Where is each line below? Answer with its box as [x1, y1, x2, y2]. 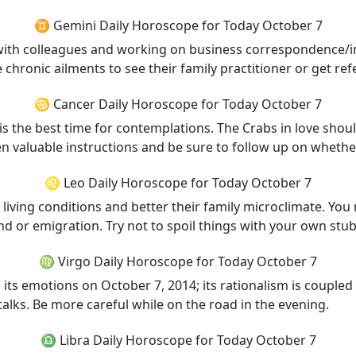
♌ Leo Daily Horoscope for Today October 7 [44, 174, 311, 192]
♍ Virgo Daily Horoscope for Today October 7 [39, 253, 317, 270]
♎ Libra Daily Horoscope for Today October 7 [40, 331, 316, 349]
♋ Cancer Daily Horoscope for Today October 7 [34, 95, 322, 113]
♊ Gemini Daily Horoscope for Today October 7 [33, 17, 323, 34]
